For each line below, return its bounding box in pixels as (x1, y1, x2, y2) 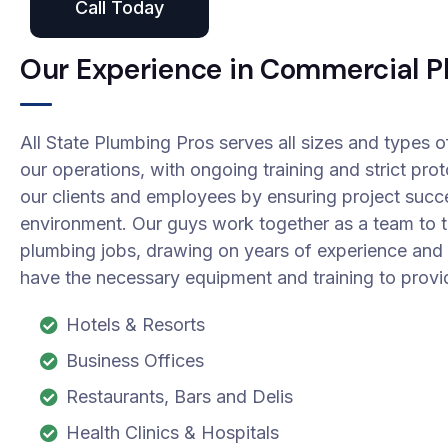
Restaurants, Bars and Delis (66, 385, 294, 407)
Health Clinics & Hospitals (66, 421, 280, 443)
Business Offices (66, 349, 205, 371)
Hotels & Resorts (66, 313, 206, 335)
